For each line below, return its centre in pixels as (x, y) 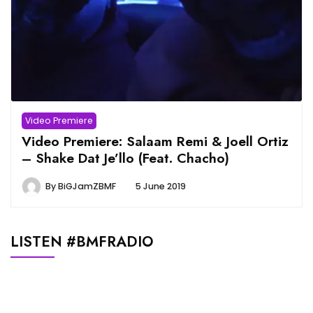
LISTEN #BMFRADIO (82, 241)
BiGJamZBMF (87, 186)
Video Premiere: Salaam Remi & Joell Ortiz (155, 141)
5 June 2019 (161, 186)
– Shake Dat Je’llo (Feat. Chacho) (125, 158)
